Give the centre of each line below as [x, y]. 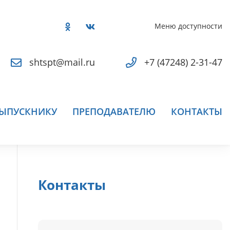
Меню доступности [188, 26]
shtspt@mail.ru [62, 62]
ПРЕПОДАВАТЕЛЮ [114, 111]
